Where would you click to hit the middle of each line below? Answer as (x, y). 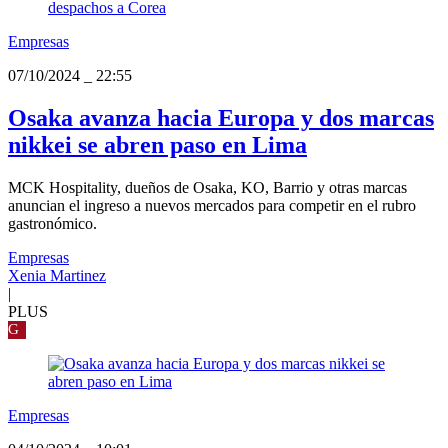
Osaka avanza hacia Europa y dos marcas (221, 117)
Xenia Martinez (57, 275)
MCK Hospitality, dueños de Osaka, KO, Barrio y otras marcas (207, 187)
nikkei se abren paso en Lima (157, 144)
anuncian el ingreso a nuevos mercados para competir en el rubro (212, 205)
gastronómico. (52, 223)
